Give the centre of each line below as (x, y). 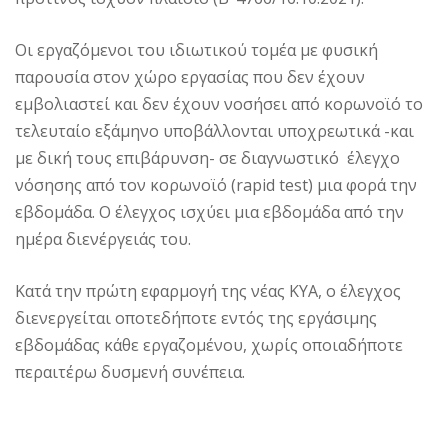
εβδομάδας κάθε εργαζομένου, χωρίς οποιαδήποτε (209, 344)
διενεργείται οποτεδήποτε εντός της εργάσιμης (196, 317)
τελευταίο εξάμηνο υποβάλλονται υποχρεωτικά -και (214, 130)
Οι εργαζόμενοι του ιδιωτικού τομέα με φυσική (196, 49)
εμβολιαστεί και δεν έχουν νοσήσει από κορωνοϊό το (219, 103)
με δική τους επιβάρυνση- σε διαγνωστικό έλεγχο (207, 157)
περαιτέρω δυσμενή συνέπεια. (130, 371)
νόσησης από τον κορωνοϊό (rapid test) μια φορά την (216, 184)
